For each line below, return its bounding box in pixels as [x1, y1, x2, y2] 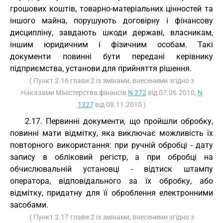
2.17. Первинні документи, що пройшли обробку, [25, 116, 213, 126]
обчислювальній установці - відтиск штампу [10, 164, 213, 174]
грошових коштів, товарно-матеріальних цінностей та [10, 4, 213, 13]
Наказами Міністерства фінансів [20, 89, 128, 97]
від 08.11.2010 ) [93, 101, 146, 109]
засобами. [10, 200, 48, 210]
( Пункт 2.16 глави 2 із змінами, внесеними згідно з [29, 77, 194, 85]
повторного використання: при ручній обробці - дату [10, 140, 213, 150]
